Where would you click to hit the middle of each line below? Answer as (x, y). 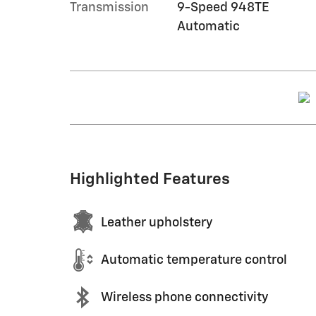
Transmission (109, 8)
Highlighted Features (150, 180)
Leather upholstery (157, 223)
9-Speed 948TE (223, 8)
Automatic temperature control (194, 260)
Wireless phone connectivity (184, 297)
